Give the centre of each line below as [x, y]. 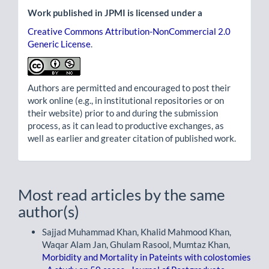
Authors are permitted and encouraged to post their [129, 88]
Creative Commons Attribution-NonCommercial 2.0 [129, 32]
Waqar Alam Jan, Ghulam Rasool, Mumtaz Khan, [136, 245]
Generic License [59, 44]
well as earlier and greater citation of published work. [132, 138]
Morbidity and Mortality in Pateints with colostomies [147, 257]
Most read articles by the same [122, 194]
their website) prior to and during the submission [123, 113]
